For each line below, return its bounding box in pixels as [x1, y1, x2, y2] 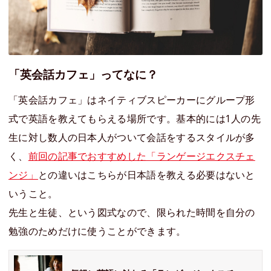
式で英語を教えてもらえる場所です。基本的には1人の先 [8, 111, 261, 125]
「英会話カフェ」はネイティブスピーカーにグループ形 [8, 93, 255, 106]
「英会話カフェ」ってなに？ [8, 67, 158, 82]
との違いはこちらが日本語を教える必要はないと [38, 168, 255, 181]
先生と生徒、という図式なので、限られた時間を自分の [8, 205, 255, 219]
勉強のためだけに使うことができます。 [8, 224, 186, 238]
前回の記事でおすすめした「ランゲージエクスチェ [28, 149, 255, 163]
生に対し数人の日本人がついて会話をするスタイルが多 [8, 130, 255, 144]
